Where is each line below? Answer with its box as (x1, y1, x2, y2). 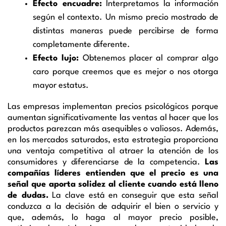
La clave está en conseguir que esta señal (48, 191, 219, 200)
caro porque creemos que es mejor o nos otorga (33, 67, 218, 76)
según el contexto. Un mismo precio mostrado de (33, 13, 218, 22)
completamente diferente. (33, 40, 130, 49)
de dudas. (8, 191, 48, 200)
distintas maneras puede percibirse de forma (33, 26, 218, 35)
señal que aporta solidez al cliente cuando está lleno (8, 180, 218, 189)
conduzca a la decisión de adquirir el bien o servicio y (8, 202, 218, 211)
